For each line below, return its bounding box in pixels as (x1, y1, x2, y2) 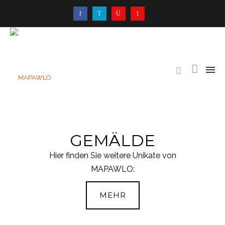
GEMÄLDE (70, 131, 155, 151)
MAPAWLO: (90, 164, 135, 174)
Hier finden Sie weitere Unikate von (49, 151, 176, 161)
